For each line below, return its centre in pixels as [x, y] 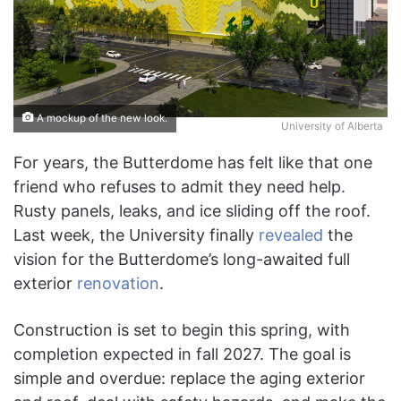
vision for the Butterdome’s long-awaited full [182, 260]
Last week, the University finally [136, 235]
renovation [118, 284]
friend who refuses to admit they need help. [179, 187]
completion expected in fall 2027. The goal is [182, 354]
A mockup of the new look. [101, 119]
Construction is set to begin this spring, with [182, 330]
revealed [291, 235]
